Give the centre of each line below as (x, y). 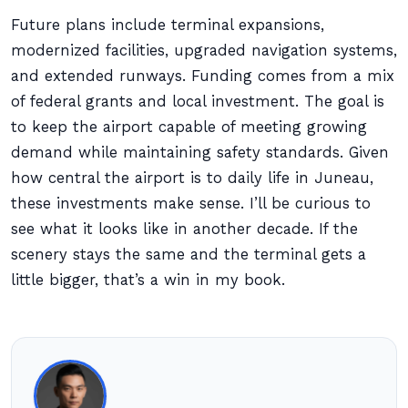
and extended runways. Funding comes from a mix (203, 76)
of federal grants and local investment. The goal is (198, 102)
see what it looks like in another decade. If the (184, 229)
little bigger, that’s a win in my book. (148, 280)
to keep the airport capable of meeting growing (189, 127)
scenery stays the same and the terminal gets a (189, 255)
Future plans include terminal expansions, (168, 25)
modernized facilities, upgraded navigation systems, (204, 51)
